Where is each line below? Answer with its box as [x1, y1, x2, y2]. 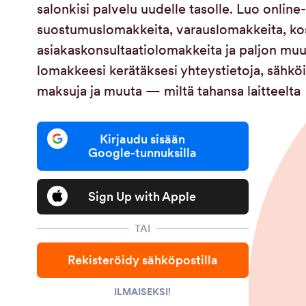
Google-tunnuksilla [88, 145, 197, 161]
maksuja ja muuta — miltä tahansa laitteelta [36, 82, 301, 100]
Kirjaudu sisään [100, 131, 186, 147]
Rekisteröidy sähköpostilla [67, 252, 218, 268]
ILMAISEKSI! [114, 286, 171, 298]
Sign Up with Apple [88, 189, 197, 204]
